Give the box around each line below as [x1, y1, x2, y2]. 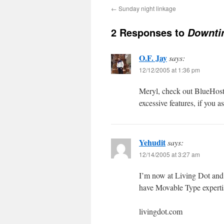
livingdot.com [139, 206, 182, 216]
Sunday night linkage [117, 4, 176, 12]
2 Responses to [111, 25, 187, 39]
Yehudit [139, 136, 165, 148]
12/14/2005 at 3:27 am [139, 150, 200, 158]
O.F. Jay [139, 52, 167, 63]
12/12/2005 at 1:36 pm [139, 65, 200, 74]
